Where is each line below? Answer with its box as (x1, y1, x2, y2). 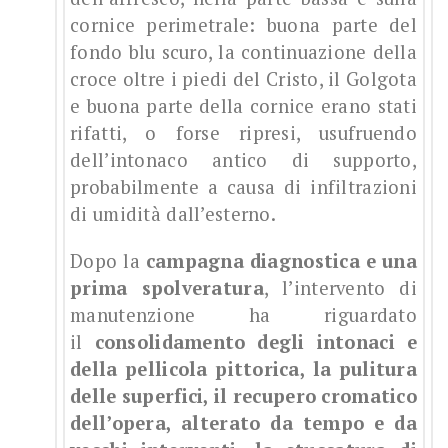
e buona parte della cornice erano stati (70, 94, 417, 119)
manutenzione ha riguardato (70, 303, 417, 328)
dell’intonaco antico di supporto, (70, 148, 417, 173)
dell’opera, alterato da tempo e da (70, 411, 417, 436)
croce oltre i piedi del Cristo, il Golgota (70, 67, 417, 92)
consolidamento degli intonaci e (94, 330, 418, 355)
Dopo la (70, 249, 146, 274)
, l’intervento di (263, 276, 417, 301)
